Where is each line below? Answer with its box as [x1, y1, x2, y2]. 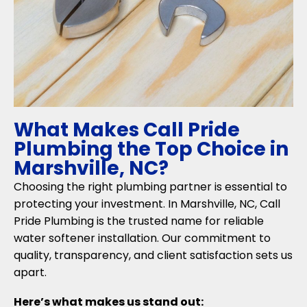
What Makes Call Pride [14, 116, 240, 144]
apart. [14, 265, 47, 281]
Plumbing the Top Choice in [14, 136, 288, 163]
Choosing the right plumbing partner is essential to [14, 179, 287, 195]
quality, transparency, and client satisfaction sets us [14, 247, 293, 264]
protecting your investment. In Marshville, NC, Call [14, 196, 280, 212]
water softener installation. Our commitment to [14, 230, 271, 247]
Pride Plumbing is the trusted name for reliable [14, 213, 264, 230]
